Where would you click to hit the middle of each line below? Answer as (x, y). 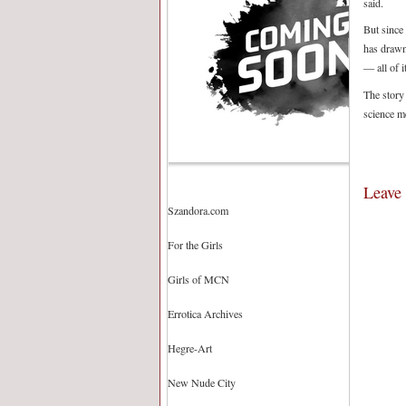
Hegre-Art (190, 348)
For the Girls (195, 245)
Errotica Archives (205, 314)
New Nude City (202, 382)
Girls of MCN (198, 279)
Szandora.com (198, 210)
